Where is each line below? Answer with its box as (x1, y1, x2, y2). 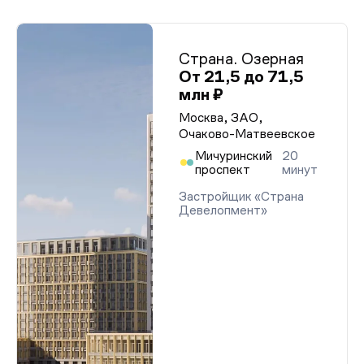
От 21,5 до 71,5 (179, 67, 304, 85)
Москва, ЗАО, (179, 110, 263, 124)
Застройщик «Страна (179, 189, 304, 203)
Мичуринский (195, 149, 272, 162)
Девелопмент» (179, 203, 267, 217)
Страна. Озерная (179, 50, 304, 67)
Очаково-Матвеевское (179, 127, 315, 141)
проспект (195, 162, 250, 176)
